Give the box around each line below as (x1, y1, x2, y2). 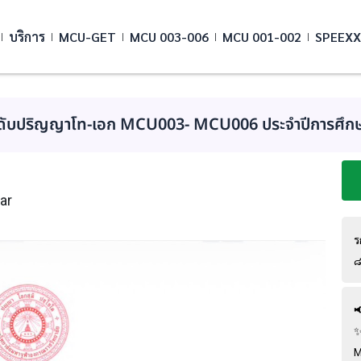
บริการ (9, 27, 45, 45)
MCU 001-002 (222, 27, 301, 45)
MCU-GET (59, 27, 116, 45)
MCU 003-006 (130, 27, 209, 45)
